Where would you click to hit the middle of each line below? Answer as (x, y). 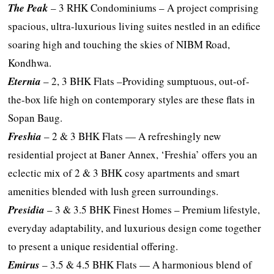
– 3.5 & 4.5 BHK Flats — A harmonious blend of (146, 264)
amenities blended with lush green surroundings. (113, 191)
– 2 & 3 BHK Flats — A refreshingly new (131, 136)
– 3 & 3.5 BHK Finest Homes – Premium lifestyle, (153, 209)
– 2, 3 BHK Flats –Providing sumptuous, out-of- (146, 81)
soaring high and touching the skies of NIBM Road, (119, 44)
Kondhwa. (30, 62)
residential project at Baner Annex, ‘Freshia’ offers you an (133, 154)
